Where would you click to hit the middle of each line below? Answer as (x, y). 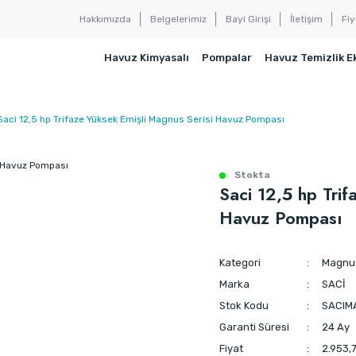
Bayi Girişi (248, 19)
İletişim (306, 19)
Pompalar (227, 57)
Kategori (240, 262)
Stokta (251, 174)
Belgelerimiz (178, 19)
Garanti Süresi (254, 327)
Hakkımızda (105, 19)
